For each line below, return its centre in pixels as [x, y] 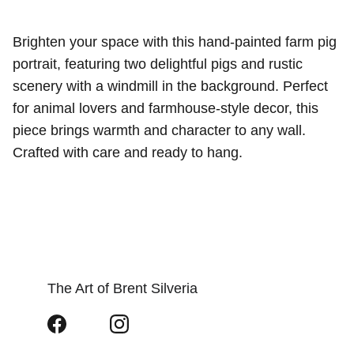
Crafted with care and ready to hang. [128, 153]
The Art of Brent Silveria [122, 288]
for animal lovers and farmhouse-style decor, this [166, 108]
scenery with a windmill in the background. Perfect [170, 86]
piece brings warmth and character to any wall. [159, 130]
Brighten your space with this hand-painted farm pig [175, 42]
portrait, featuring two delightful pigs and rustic [158, 64]
